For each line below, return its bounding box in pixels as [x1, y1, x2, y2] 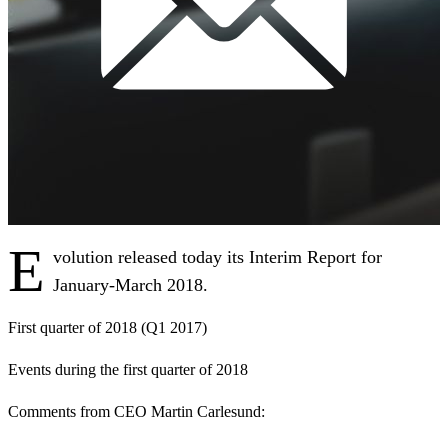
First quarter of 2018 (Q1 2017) [8, 319, 207, 337]
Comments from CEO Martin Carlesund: [8, 403, 265, 421]
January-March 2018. [53, 275, 208, 296]
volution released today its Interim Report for [53, 247, 382, 268]
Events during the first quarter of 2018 [8, 361, 248, 379]
